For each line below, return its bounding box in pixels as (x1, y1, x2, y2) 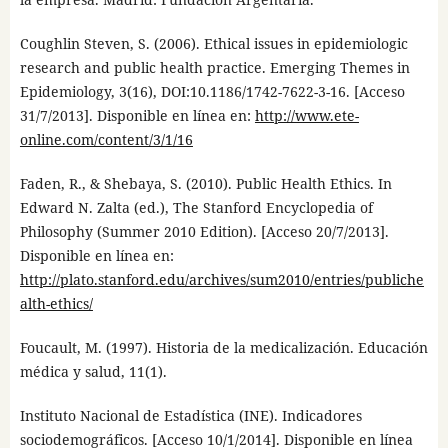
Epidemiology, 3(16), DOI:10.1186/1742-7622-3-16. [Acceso (19, 81, 405, 101)
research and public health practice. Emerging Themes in (19, 57, 410, 77)
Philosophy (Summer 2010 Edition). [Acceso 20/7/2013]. (19, 221, 389, 241)
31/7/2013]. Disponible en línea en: (19, 105, 255, 125)
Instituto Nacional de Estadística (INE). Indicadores (19, 405, 362, 425)
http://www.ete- (254, 105, 359, 125)
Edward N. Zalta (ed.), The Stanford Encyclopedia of (19, 197, 373, 217)
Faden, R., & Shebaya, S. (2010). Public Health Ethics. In (19, 173, 392, 193)
